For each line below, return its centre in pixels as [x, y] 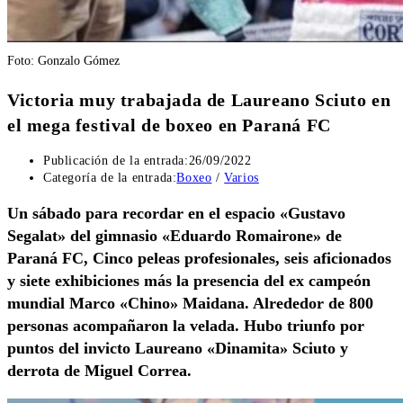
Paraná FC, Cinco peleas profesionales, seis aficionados [199, 259]
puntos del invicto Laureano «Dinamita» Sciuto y [178, 349]
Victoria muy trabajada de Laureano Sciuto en [199, 99]
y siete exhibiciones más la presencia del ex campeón [189, 281]
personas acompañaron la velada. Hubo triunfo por [186, 326]
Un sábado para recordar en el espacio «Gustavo [176, 214]
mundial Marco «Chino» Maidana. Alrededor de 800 [190, 304]
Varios [242, 178]
